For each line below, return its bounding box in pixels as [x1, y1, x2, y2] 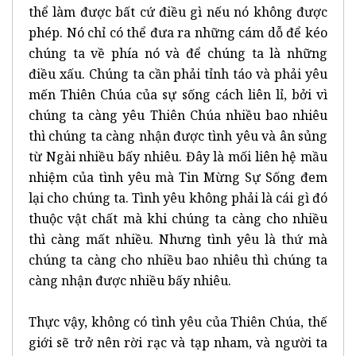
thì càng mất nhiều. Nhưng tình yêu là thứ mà [29, 230, 327, 248]
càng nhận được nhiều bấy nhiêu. [29, 271, 231, 289]
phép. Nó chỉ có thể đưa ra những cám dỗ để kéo [29, 23, 327, 41]
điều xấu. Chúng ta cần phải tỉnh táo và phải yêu [29, 64, 327, 83]
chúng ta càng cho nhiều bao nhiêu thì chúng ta [29, 250, 327, 269]
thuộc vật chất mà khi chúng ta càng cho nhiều [29, 209, 327, 227]
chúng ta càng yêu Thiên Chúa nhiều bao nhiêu [29, 106, 327, 124]
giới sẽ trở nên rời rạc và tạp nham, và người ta [29, 333, 327, 351]
